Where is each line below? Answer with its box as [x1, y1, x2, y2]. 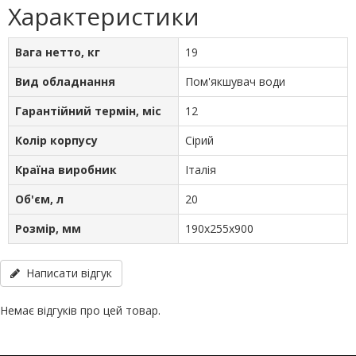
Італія [185, 162, 216, 178]
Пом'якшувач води [185, 74, 285, 90]
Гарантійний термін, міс [15, 103, 161, 119]
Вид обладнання [15, 74, 115, 90]
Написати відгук [20, 265, 112, 281]
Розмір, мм [15, 221, 81, 237]
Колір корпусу [15, 133, 98, 149]
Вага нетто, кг [15, 44, 100, 60]
